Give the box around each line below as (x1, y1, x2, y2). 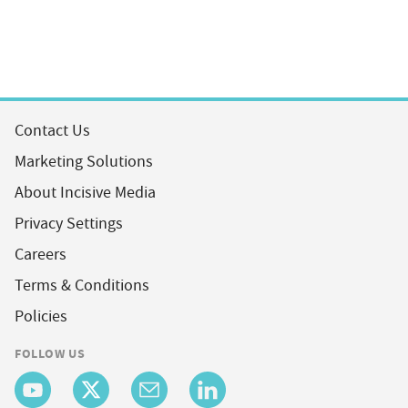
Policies (15, 306, 67, 328)
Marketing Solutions (15, 151, 153, 173)
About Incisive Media (15, 182, 156, 204)
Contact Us (15, 120, 90, 142)
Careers (15, 244, 66, 266)
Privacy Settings (15, 213, 123, 235)
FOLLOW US (15, 344, 86, 363)
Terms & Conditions (15, 275, 149, 297)
